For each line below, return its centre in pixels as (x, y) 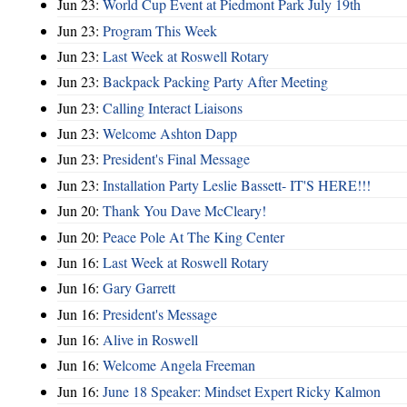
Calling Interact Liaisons (173, 107)
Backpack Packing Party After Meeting (215, 82)
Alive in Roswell (150, 340)
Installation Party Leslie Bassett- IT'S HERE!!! (237, 184)
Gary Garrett (139, 288)
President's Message (160, 313)
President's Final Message (176, 159)
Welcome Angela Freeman (179, 365)
